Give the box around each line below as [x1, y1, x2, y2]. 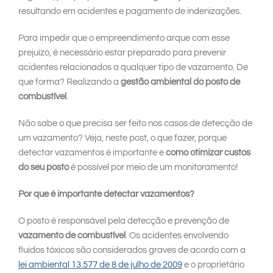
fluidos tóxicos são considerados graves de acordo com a [18, 246, 246, 255]
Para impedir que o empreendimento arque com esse [18, 34, 230, 43]
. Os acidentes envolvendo [126, 231, 229, 241]
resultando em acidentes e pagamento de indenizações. [18, 7, 241, 16]
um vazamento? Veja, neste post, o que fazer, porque [18, 133, 227, 143]
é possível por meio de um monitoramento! [69, 163, 238, 172]
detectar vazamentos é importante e [18, 148, 166, 158]
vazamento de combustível [18, 231, 126, 241]
